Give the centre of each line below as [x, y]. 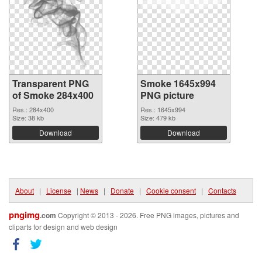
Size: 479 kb [158, 118]
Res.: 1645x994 [163, 109]
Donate [122, 190]
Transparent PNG [51, 83]
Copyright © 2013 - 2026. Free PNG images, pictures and [148, 215]
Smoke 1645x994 [178, 83]
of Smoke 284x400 [53, 95]
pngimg [24, 215]
